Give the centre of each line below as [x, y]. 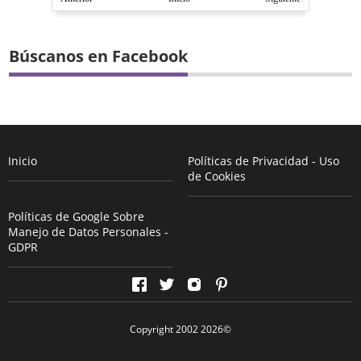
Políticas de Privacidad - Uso [263, 161]
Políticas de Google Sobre [76, 217]
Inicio [23, 161]
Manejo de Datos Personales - [88, 232]
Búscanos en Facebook [99, 56]
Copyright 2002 [165, 330]
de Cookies [216, 176]
